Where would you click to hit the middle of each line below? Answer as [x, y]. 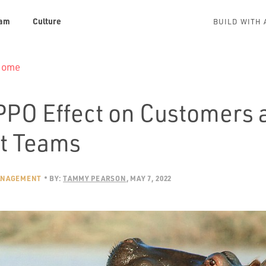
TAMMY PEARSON [95, 178]
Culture [47, 21]
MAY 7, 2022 [151, 178]
